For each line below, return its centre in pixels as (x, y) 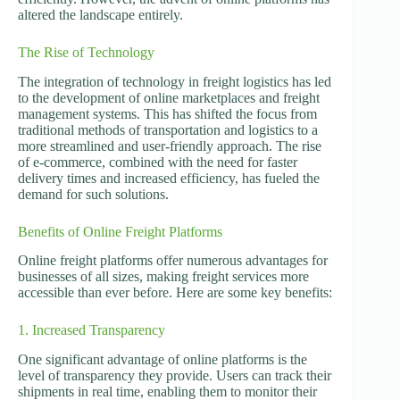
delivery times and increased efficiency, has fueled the (169, 178)
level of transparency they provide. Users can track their (175, 376)
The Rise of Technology (86, 52)
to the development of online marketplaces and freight (169, 97)
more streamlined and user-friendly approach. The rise (170, 146)
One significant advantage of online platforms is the (162, 360)
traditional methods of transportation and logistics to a (168, 129)
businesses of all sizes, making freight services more (163, 277)
